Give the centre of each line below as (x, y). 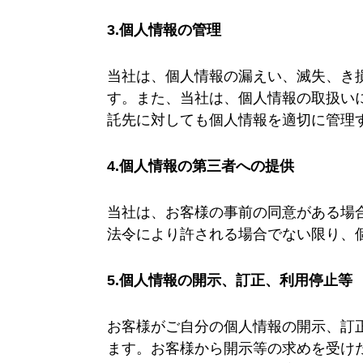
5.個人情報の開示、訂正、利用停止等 (230, 281)
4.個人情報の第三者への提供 (201, 167)
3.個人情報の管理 (164, 30)
